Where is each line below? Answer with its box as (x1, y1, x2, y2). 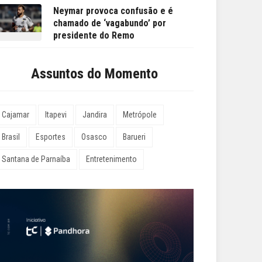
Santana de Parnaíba (2, 154, 70, 164)
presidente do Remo (53, 30, 135, 42)
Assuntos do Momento (30, 65, 158, 82)
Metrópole (123, 110, 157, 120)
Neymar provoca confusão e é (53, 5, 173, 17)
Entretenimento (86, 154, 137, 164)
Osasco (81, 132, 107, 142)
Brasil (2, 132, 20, 142)
